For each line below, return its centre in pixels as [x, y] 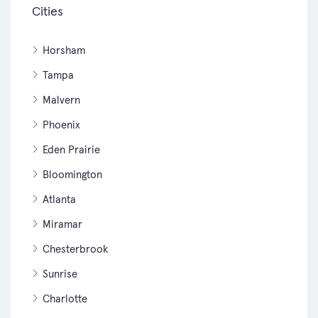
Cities [48, 11]
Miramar [62, 224]
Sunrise [60, 273]
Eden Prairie [71, 149]
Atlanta [59, 199]
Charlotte [65, 298]
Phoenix [61, 124]
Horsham [64, 50]
